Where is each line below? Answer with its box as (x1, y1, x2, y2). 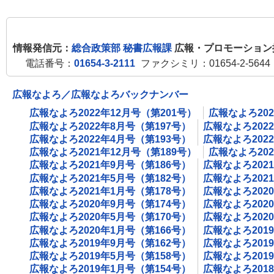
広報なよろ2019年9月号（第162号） (29, 237, 191, 248)
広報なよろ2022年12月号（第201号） (29, 108, 196, 119)
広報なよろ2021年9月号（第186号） (29, 160, 191, 171)
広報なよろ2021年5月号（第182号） (29, 172, 191, 183)
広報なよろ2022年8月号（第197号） (29, 120, 191, 131)
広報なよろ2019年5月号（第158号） (29, 251, 191, 262)
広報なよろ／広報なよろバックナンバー (12, 89, 188, 100)
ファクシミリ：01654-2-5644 (141, 58, 270, 68)
